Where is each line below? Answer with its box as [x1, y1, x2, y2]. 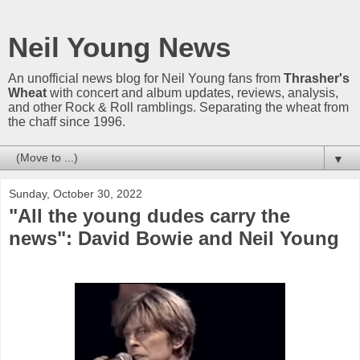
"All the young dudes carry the [9, 205, 290, 227]
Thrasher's [284, 72, 350, 85]
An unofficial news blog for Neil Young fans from [8, 72, 284, 85]
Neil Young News [8, 32, 231, 63]
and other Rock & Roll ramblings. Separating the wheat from [8, 100, 349, 114]
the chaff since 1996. [8, 115, 125, 129]
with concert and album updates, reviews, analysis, [47, 86, 338, 100]
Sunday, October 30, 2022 [9, 187, 142, 200]
